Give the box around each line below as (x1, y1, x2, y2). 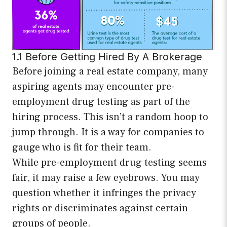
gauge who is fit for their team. (12, 141, 152, 155)
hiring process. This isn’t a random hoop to (12, 110, 208, 124)
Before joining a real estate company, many (12, 65, 208, 79)
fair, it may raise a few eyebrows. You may (12, 171, 200, 185)
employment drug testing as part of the (12, 95, 190, 109)
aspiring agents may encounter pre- (12, 80, 175, 94)
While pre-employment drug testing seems (12, 156, 207, 170)
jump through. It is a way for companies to (12, 126, 204, 139)
